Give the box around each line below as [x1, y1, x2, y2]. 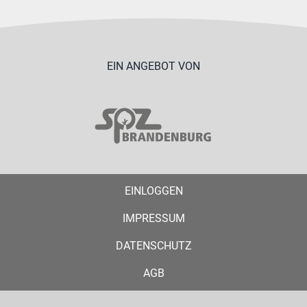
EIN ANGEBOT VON [107, 59, 200, 73]
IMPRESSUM [122, 211, 185, 225]
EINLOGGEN [124, 184, 183, 197]
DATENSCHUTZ [115, 238, 192, 252]
